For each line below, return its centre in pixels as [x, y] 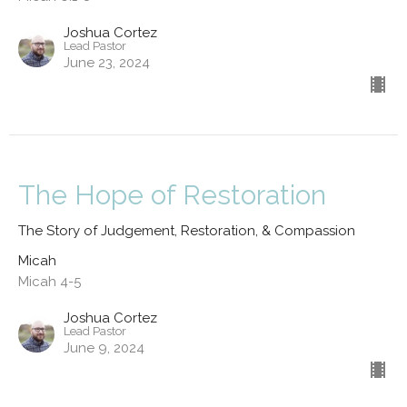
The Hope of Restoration [172, 194]
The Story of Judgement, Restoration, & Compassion [187, 230]
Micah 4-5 [50, 281]
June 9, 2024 [104, 347]
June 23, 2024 [107, 62]
